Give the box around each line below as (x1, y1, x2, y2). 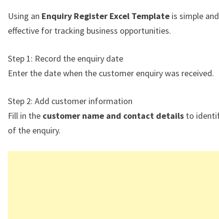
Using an (8, 10, 42, 22)
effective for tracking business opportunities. (8, 25, 171, 37)
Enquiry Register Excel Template (42, 10, 170, 22)
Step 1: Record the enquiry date (8, 53, 123, 65)
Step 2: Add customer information (8, 95, 132, 107)
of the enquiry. (8, 125, 61, 136)
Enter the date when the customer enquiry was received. (8, 67, 214, 79)
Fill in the (8, 110, 43, 122)
